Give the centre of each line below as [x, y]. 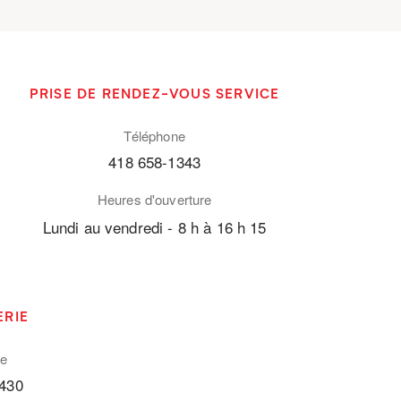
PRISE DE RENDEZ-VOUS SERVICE [154, 93]
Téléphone [154, 135]
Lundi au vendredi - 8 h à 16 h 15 [154, 226]
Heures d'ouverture [154, 199]
